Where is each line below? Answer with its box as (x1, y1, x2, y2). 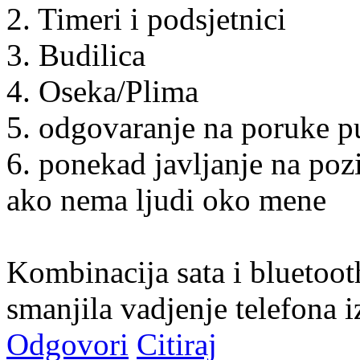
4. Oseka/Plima (6, 73, 198, 108)
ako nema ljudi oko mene (6, 182, 326, 217)
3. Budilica (6, 37, 145, 72)
